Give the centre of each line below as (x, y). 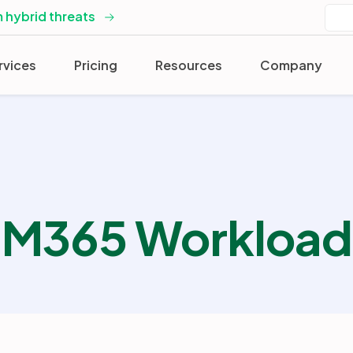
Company (291, 65)
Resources (189, 65)
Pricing (96, 65)
